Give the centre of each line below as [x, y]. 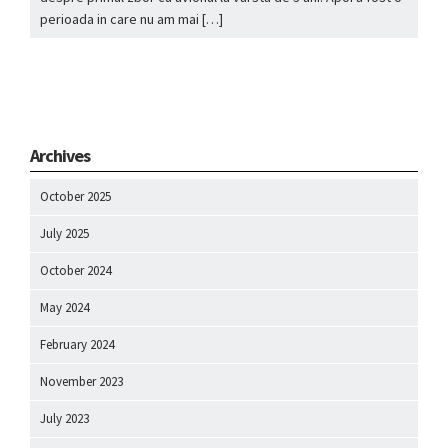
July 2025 [64, 233]
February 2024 [77, 344]
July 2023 [64, 418]
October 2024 [75, 270]
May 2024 [64, 307]
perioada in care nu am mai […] [131, 18]
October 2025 [75, 196]
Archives [60, 155]
